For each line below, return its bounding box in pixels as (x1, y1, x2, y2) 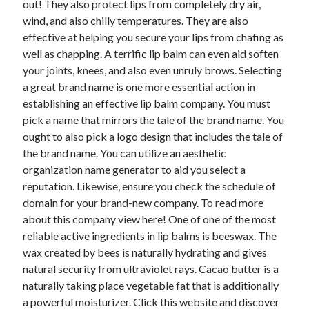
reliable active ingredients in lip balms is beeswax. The (23, 229, 277, 242)
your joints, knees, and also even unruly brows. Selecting (23, 63, 283, 77)
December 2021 (23, 106, 84, 117)
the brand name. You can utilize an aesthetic (23, 146, 227, 159)
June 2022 (23, 6, 63, 17)
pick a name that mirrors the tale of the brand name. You (23, 113, 285, 126)
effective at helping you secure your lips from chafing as (23, 30, 284, 43)
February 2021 (23, 221, 79, 232)
